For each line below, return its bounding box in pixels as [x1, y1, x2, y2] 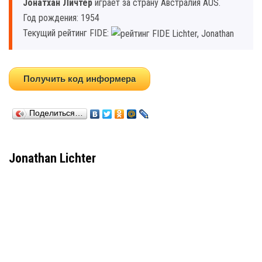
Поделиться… [29, 108, 83, 118]
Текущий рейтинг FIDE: [23, 27, 111, 39]
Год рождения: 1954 [23, 12, 99, 23]
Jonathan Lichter [9, 150, 96, 166]
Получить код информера [23, 73, 136, 84]
